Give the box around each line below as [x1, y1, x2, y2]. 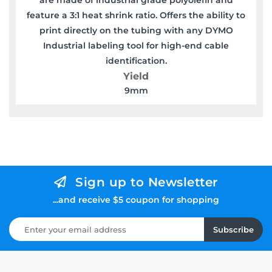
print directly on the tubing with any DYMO [39, 24, 233, 36]
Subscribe [213, 224, 254, 234]
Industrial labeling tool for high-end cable [43, 39, 229, 51]
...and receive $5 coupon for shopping [53, 194, 219, 205]
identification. [105, 55, 167, 66]
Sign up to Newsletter [75, 174, 218, 189]
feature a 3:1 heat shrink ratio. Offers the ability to [27, 9, 245, 21]
